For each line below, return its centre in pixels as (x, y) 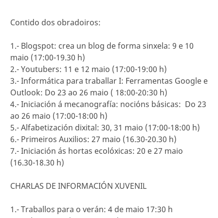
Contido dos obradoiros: (55, 22)
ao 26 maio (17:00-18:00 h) (59, 116)
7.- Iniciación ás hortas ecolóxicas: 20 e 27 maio (97, 151)
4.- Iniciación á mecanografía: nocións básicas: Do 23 (108, 104)
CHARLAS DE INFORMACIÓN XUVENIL (78, 186)
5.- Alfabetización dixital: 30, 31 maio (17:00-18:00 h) (105, 127)
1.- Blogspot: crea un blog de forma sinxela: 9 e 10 (102, 46)
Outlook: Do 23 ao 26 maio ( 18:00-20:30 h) (89, 92)
